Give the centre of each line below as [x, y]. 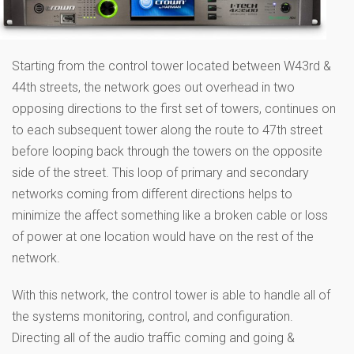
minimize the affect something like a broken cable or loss [170, 215]
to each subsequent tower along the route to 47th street [167, 130]
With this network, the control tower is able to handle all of [171, 295]
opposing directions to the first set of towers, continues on [174, 108]
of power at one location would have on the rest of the [163, 236]
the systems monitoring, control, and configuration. [153, 316]
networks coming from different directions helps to [152, 194]
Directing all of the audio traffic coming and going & [153, 337]
